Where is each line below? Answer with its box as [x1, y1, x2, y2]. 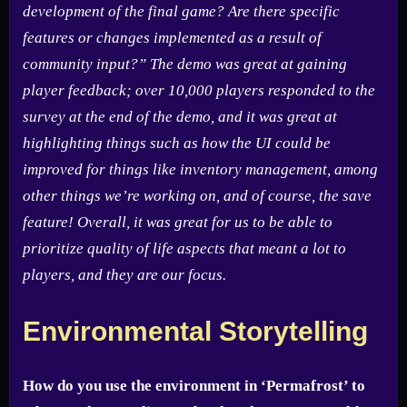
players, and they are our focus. [23, 265, 226, 283]
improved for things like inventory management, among [23, 160, 378, 178]
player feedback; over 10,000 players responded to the [23, 81, 375, 99]
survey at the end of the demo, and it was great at [23, 107, 337, 125]
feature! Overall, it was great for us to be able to [23, 213, 333, 231]
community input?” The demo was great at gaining [23, 55, 347, 73]
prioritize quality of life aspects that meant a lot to [23, 239, 346, 257]
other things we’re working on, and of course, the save [23, 186, 372, 204]
